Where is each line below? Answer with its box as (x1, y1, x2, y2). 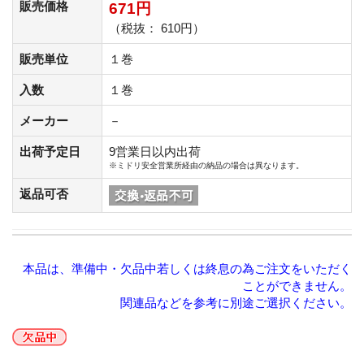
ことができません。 (242, 278, 352, 292)
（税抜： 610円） (109, 20, 205, 35)
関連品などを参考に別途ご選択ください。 (120, 295, 352, 310)
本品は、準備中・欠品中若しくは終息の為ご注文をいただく (23, 261, 352, 275)
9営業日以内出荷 (109, 144, 201, 158)
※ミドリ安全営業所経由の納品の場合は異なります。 (109, 160, 304, 170)
